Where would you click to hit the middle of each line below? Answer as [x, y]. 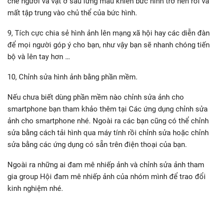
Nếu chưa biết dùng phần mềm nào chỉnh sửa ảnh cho [96, 97]
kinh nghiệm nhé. [35, 188]
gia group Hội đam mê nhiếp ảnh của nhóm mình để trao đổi [107, 176]
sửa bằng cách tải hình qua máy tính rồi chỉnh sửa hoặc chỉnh [108, 132]
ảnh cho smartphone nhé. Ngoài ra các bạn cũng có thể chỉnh [108, 121]
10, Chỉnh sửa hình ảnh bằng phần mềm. [73, 77]
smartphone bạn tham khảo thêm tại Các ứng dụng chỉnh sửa [108, 109]
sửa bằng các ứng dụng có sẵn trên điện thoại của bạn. [97, 144]
